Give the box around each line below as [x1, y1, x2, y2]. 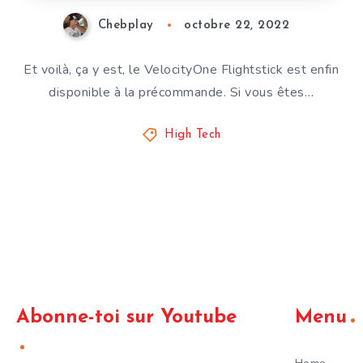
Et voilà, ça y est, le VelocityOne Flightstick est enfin [23, 61, 340, 79]
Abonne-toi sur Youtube [16, 308, 237, 328]
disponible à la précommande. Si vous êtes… [49, 83, 314, 102]
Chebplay [97, 19, 154, 32]
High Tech [164, 129, 221, 142]
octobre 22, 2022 [184, 19, 290, 32]
